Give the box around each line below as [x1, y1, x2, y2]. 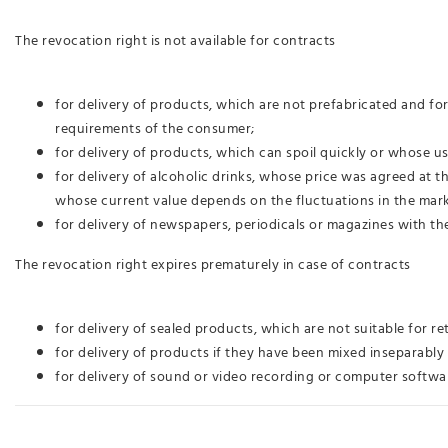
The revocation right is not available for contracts [15, 29, 336, 53]
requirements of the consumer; [55, 117, 255, 141]
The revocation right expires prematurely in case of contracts [15, 253, 411, 277]
